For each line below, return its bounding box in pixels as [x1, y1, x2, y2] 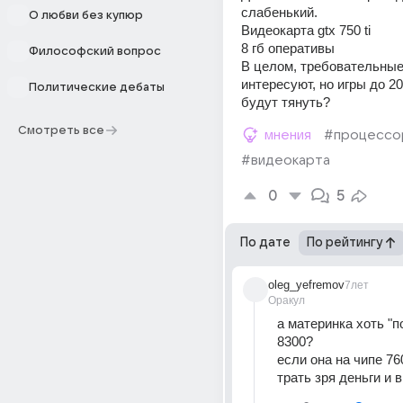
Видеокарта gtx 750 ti [241, 22, 374, 38]
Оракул [268, 294, 305, 307]
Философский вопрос [29, 45, 161, 58]
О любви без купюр [29, 9, 143, 22]
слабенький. [241, 4, 321, 20]
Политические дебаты [29, 81, 165, 94]
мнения [264, 128, 311, 142]
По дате [240, 236, 291, 249]
